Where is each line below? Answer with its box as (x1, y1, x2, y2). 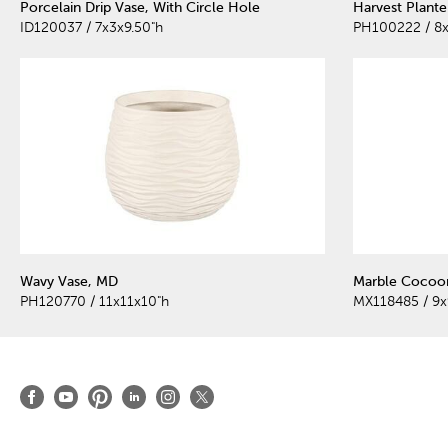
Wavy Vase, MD (20, 274, 118, 290)
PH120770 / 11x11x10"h (20, 294, 169, 310)
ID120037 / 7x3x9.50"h (20, 19, 163, 35)
